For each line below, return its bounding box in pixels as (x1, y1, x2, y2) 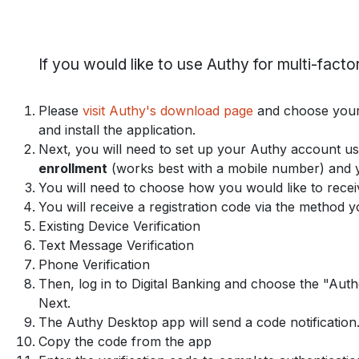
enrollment (38, 159, 107, 176)
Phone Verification (38, 256, 150, 272)
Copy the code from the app (38, 333, 212, 349)
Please (38, 102, 83, 119)
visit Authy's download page (83, 102, 253, 119)
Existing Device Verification (38, 217, 200, 234)
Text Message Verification (38, 236, 194, 253)
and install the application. (38, 121, 196, 138)
